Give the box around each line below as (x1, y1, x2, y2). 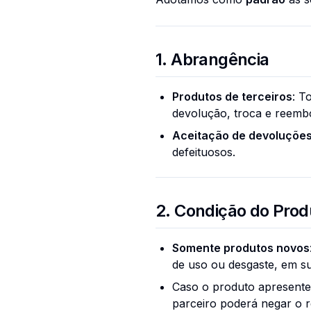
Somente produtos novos (172, 241, 310, 255)
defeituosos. (172, 145, 235, 159)
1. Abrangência (155, 49, 269, 69)
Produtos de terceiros (172, 90, 292, 103)
